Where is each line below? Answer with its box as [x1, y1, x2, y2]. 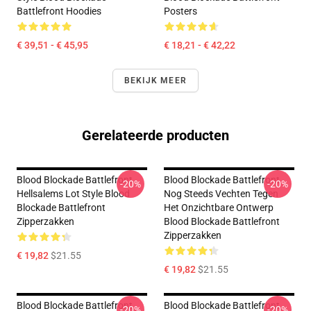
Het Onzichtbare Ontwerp [164, 202, 274, 214]
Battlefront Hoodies [17, 6, 101, 17]
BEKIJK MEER [124, 76, 187, 86]
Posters [164, 6, 197, 17]
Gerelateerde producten [82, 127, 229, 144]
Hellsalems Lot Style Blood [17, 188, 130, 200]
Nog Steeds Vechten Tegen [164, 188, 278, 200]
